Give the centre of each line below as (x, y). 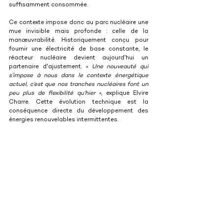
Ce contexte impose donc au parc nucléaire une (79, 23)
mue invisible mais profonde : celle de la (79, 32)
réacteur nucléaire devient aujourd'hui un (79, 58)
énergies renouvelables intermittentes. (64, 120)
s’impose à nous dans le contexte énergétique (79, 76)
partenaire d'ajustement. (47, 67)
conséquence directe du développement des (79, 111)
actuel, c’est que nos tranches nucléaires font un (79, 85)
